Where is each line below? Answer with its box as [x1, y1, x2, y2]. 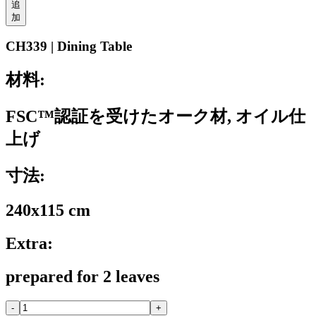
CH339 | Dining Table [6, 39, 132, 54]
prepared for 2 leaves [6, 267, 159, 286]
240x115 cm [6, 201, 90, 220]
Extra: [6, 233, 53, 253]
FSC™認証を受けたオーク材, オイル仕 [6, 107, 305, 126]
